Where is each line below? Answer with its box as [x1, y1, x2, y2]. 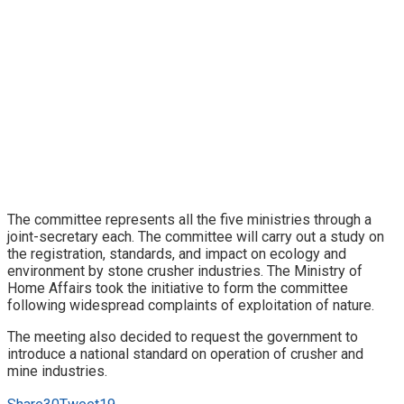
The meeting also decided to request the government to [7, 327, 358, 345]
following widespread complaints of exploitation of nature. [7, 296, 374, 314]
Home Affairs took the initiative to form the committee [7, 279, 348, 297]
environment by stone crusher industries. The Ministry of [7, 262, 363, 280]
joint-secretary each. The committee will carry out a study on [7, 227, 384, 245]
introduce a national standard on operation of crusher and [7, 344, 363, 363]
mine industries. [7, 362, 107, 380]
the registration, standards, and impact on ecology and [7, 244, 346, 262]
